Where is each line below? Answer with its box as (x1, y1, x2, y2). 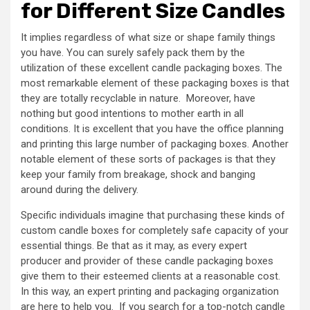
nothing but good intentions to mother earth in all (21, 107, 244, 120)
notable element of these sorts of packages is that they (21, 153, 275, 165)
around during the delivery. (21, 183, 138, 196)
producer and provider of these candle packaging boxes (21, 255, 273, 267)
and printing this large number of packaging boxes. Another (21, 138, 289, 150)
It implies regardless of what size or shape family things (21, 31, 275, 44)
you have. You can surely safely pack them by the (21, 46, 245, 59)
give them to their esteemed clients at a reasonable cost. (21, 270, 280, 282)
